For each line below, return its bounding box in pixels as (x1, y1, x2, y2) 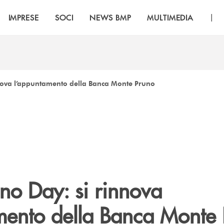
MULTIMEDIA (146, 12, 194, 22)
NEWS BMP (89, 12, 131, 22)
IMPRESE (8, 12, 39, 22)
